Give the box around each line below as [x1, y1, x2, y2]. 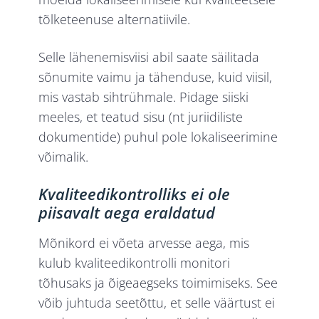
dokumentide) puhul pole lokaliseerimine [38, 128, 278, 146]
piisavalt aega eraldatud [38, 202, 216, 224]
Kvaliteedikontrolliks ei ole [38, 183, 231, 205]
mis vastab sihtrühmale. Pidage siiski [38, 88, 249, 106]
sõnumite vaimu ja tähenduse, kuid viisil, [38, 68, 273, 86]
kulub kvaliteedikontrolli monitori [38, 254, 231, 272]
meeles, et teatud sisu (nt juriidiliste [38, 108, 244, 126]
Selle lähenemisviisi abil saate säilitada [38, 48, 260, 66]
